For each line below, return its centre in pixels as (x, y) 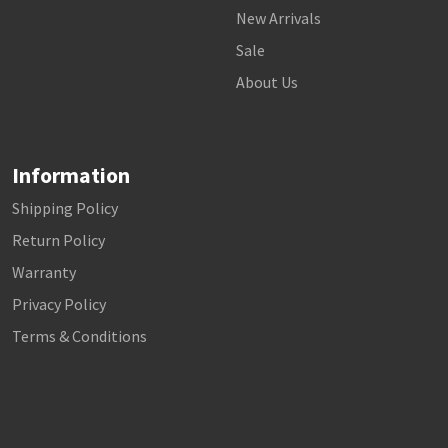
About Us (267, 82)
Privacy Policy (59, 304)
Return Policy (58, 240)
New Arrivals (278, 18)
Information (71, 175)
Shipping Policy (65, 208)
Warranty (44, 272)
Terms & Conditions (79, 336)
